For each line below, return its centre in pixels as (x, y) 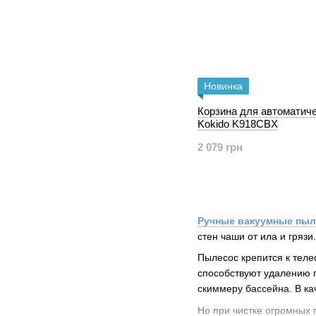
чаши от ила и (253, 236)
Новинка (223, 86)
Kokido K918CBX (238, 124)
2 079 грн (220, 147)
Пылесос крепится (242, 258)
